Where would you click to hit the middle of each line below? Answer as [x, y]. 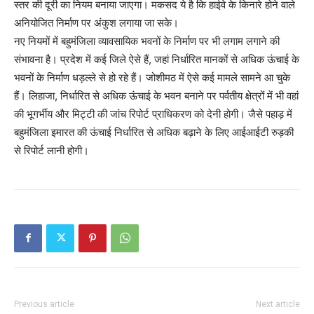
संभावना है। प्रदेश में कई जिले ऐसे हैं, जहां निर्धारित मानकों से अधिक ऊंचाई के [157, 59]
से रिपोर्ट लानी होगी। [52, 150]
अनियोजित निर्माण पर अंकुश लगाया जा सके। [96, 22]
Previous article [44, 304]
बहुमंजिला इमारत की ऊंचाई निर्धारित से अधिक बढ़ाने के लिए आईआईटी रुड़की [154, 132]
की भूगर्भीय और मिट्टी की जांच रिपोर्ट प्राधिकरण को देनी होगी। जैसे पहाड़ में [153, 114]
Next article [278, 304]
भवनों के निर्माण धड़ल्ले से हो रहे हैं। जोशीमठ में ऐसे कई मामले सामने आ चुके [152, 77]
